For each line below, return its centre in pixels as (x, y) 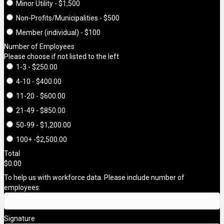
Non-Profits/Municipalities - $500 (68, 18)
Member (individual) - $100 (58, 33)
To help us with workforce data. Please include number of (94, 178)
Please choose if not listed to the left (61, 57)
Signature (19, 219)
